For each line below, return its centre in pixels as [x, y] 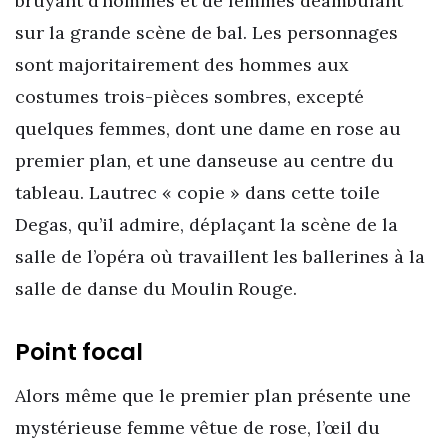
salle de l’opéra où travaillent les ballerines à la [220, 256]
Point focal [79, 351]
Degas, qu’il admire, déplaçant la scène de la [206, 224]
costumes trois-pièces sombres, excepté [189, 96]
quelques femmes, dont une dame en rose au [208, 128]
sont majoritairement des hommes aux [182, 64]
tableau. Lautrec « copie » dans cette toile [197, 192]
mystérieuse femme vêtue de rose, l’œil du [197, 428]
